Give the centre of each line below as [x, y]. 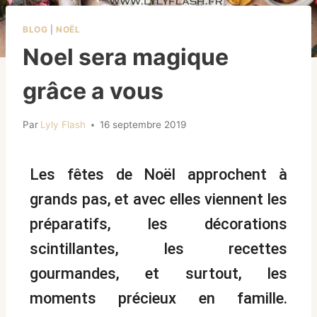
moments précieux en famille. [158, 299]
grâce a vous [93, 91]
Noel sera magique [126, 57]
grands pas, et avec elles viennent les [158, 200]
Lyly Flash [63, 125]
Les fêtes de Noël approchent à [158, 175]
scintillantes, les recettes [158, 249]
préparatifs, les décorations [158, 224]
